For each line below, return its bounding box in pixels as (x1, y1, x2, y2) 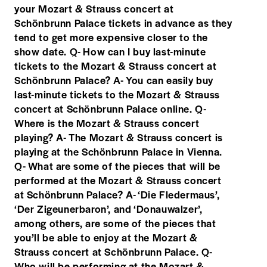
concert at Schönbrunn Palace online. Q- (14, 101, 206, 116)
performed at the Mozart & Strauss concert (14, 172, 222, 187)
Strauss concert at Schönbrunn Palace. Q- (14, 244, 213, 259)
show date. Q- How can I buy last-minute (14, 44, 206, 58)
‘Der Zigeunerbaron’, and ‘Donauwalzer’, (14, 201, 203, 216)
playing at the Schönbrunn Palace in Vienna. (14, 144, 222, 159)
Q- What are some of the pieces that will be (14, 158, 221, 173)
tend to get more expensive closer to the (14, 29, 209, 44)
